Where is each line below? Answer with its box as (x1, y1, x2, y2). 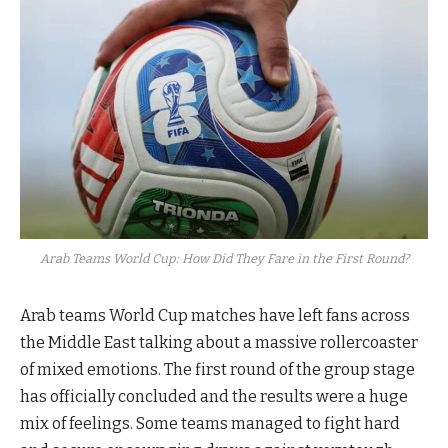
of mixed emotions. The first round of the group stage (20, 360, 415, 380)
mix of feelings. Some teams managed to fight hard (20, 414, 400, 434)
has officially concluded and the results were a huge (20, 387, 408, 407)
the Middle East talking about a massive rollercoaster (20, 333, 418, 353)
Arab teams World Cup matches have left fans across (20, 306, 410, 326)
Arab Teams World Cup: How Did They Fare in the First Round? (39, 251, 409, 267)
